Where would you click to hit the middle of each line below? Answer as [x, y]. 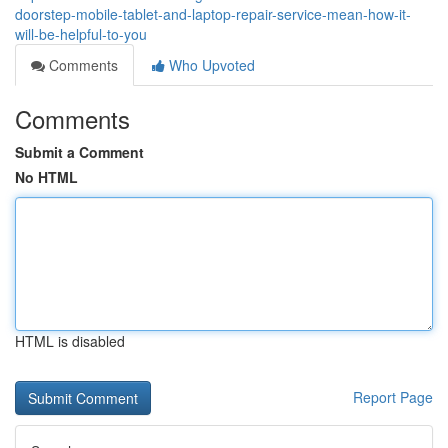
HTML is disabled [70, 341]
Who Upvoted [210, 65]
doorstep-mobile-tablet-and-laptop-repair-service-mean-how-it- [213, 14]
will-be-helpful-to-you [81, 34]
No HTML [46, 177]
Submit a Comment [79, 152]
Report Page [393, 397]
